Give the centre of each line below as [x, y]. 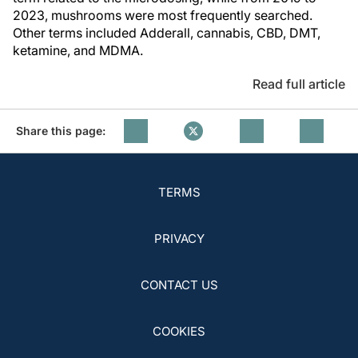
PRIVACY [179, 239]
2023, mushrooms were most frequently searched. [163, 15]
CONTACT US [179, 285]
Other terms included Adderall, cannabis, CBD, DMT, [167, 33]
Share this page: [61, 131]
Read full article [299, 84]
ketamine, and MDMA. [78, 50]
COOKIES [179, 331]
